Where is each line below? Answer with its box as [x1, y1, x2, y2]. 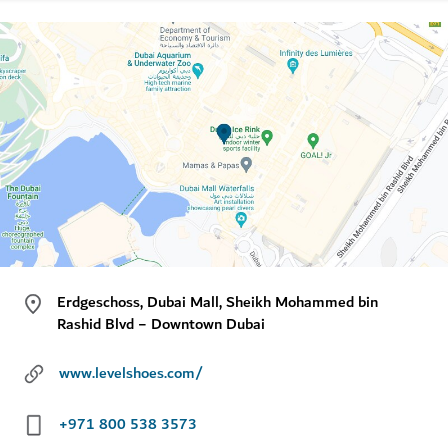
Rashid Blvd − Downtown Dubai [57, 311, 266, 338]
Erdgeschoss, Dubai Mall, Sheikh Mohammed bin [57, 289, 379, 316]
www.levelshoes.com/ [59, 359, 203, 386]
